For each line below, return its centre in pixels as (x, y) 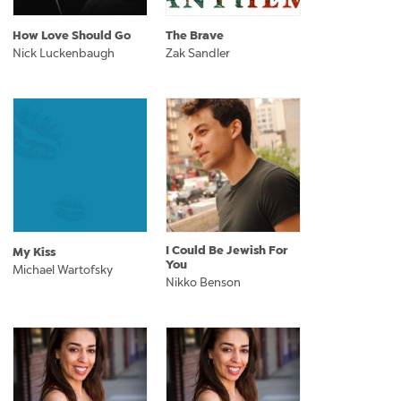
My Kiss (34, 252)
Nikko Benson (203, 282)
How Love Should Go (72, 35)
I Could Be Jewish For (226, 250)
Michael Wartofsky (63, 270)
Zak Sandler (198, 53)
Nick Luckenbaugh (64, 53)
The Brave (195, 35)
